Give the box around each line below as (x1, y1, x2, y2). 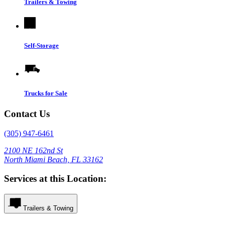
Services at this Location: (4, 173, 106, 184)
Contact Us (4, 108, 50, 119)
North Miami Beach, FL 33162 (4, 155, 103, 164)
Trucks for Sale (24, 89, 67, 97)
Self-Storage (24, 42, 59, 50)
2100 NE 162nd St (4, 146, 63, 155)
